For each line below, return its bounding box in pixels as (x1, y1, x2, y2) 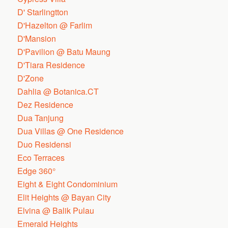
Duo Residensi (17, 138, 72, 150)
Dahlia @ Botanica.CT (17, 85, 99, 97)
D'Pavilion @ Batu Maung (17, 46, 111, 58)
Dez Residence (17, 99, 74, 110)
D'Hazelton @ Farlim (17, 19, 93, 31)
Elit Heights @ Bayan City (17, 191, 111, 203)
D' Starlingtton (17, 6, 69, 18)
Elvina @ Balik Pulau (17, 205, 95, 216)
